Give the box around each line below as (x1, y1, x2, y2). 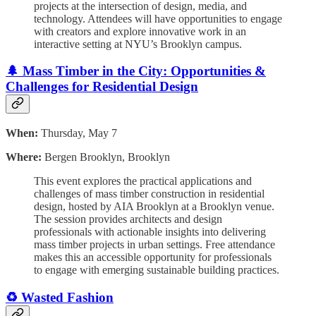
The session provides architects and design (34, 213, 222, 226)
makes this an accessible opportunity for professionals (34, 251, 272, 264)
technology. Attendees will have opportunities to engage (34, 12, 282, 25)
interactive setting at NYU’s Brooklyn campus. (34, 37, 242, 50)
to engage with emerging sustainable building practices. (34, 264, 279, 276)
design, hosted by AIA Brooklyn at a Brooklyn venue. (34, 200, 274, 213)
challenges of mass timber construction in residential (34, 188, 265, 200)
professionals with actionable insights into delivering (34, 226, 266, 238)
